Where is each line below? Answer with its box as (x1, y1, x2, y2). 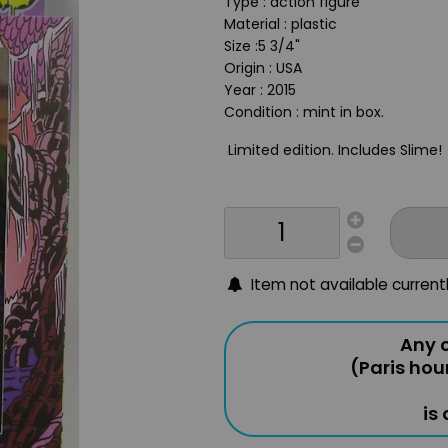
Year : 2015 (224, 80, 296, 100)
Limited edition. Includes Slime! (224, 140, 442, 160)
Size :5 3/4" (224, 36, 300, 56)
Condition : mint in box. (224, 102, 384, 122)
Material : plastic (224, 14, 337, 34)
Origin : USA (224, 58, 302, 78)
